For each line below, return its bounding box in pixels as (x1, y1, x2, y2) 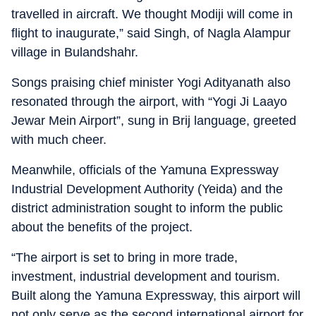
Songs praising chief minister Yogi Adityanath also (11, 75, 291, 90)
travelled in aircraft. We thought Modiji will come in (11, 7, 293, 21)
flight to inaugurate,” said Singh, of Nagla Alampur (11, 26, 291, 40)
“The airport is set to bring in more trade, (11, 250, 238, 265)
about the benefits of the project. (11, 220, 193, 234)
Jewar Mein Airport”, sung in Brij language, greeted (11, 114, 296, 128)
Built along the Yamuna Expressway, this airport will (11, 288, 300, 303)
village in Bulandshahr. (11, 45, 138, 59)
